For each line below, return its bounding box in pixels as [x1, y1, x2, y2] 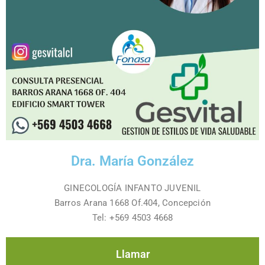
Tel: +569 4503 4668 [92, 212, 173, 223]
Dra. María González [71, 153, 194, 169]
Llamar [115, 248, 150, 260]
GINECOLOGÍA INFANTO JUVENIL [64, 183, 201, 193]
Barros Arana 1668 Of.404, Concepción [54, 198, 211, 208]
